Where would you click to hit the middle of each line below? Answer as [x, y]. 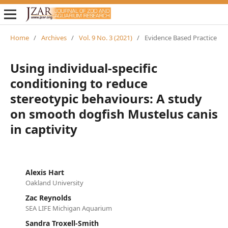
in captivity [44, 129]
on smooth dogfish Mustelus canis [114, 113]
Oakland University [54, 182]
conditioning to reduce [79, 83]
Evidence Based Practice [180, 37]
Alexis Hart [45, 172]
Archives [54, 37]
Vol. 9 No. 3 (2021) [105, 37]
